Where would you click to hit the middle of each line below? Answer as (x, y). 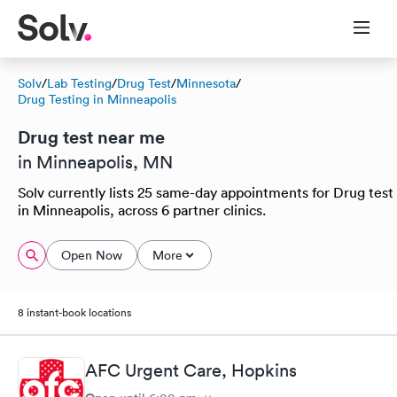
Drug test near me (91, 137)
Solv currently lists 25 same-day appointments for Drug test (206, 192)
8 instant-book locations (74, 312)
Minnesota (206, 83)
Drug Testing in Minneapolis (97, 99)
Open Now (92, 255)
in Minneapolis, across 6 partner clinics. (142, 210)
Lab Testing (79, 83)
